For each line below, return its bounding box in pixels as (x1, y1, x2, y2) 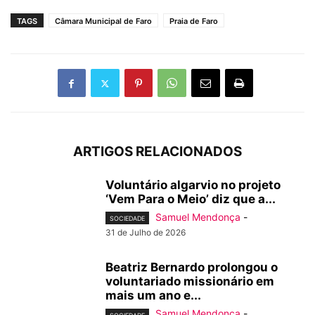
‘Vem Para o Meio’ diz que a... (105, 192, 276, 207)
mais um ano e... (105, 288, 201, 303)
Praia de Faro (169, 16, 218, 27)
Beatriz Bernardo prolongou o (105, 260, 278, 275)
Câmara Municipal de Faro (55, 16, 152, 27)
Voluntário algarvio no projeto (105, 178, 281, 193)
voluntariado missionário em (105, 274, 274, 289)
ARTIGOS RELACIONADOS (73, 143, 242, 160)
